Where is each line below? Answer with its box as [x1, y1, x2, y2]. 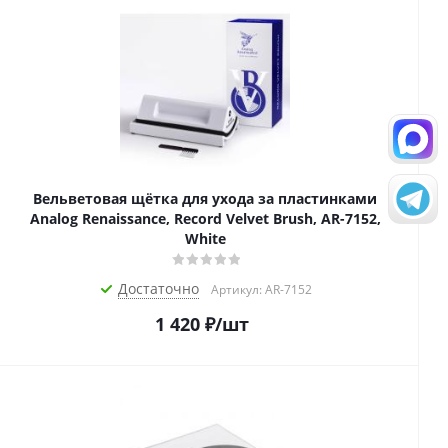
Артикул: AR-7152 [211, 281, 312, 299]
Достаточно [118, 279, 199, 299]
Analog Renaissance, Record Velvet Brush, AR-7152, [29, 209, 381, 229]
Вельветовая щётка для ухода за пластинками [33, 189, 377, 209]
